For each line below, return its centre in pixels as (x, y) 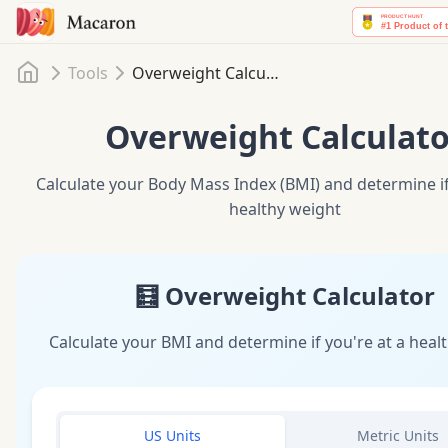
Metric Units (397, 435)
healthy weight (285, 208)
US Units (172, 435)
